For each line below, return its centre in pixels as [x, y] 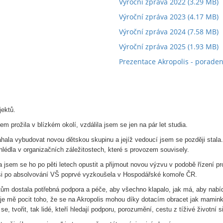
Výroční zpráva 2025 [152, 47]
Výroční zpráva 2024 [152, 32]
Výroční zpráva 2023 [152, 17]
